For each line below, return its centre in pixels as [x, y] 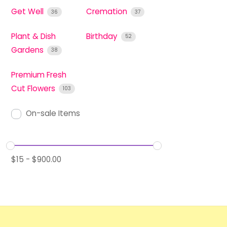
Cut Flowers [34, 88]
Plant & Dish [34, 36]
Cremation [108, 12]
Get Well [29, 12]
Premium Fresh [39, 74]
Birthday [103, 36]
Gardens [29, 50]
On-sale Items [53, 113]
